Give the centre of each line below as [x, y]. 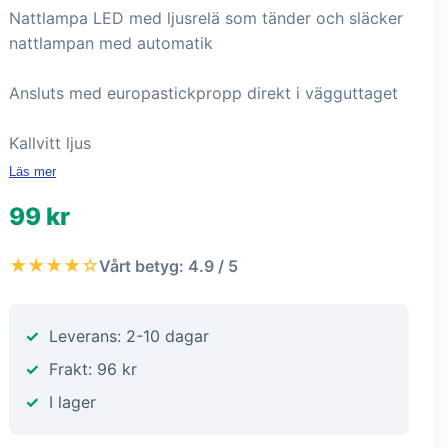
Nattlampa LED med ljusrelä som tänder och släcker [206, 18]
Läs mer [32, 171]
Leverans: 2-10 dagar [129, 336]
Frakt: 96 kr [93, 369]
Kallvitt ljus [50, 143]
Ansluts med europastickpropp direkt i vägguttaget [203, 93]
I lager [72, 402]
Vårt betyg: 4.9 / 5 [168, 265]
